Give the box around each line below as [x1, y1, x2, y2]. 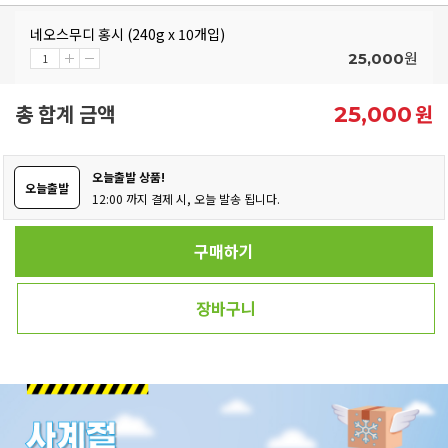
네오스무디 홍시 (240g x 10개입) [30, 23, 225, 44]
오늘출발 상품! [92, 167, 165, 185]
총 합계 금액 [15, 98, 115, 128]
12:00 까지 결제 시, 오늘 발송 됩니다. [92, 189, 280, 207]
